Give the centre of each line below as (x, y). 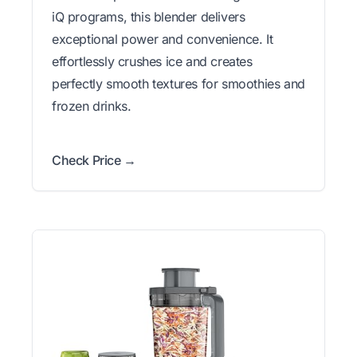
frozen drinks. (92, 106)
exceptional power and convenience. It (163, 39)
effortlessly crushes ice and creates (152, 61)
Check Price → (94, 160)
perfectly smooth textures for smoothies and (178, 83)
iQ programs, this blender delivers (149, 16)
